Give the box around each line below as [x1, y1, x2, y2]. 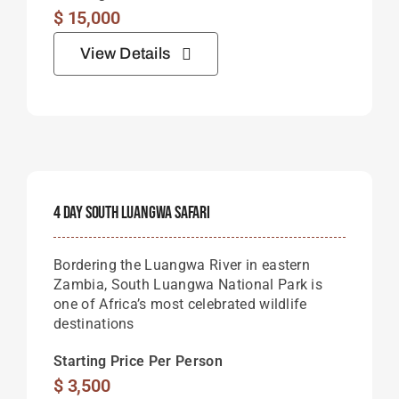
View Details [79, 45, 171, 62]
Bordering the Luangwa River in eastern [53, 256, 311, 273]
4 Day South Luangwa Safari [53, 202, 210, 224]
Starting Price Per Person [53, 353, 223, 370]
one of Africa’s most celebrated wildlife [53, 296, 307, 313]
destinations [53, 315, 134, 332]
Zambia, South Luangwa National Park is [53, 276, 323, 293]
